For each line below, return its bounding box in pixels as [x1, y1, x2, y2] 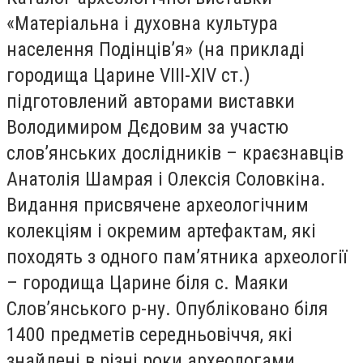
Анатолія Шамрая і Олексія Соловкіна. [6, 167, 326, 190]
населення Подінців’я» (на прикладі [6, 37, 305, 61]
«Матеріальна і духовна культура [6, 11, 278, 35]
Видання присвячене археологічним [6, 193, 309, 216]
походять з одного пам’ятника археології [6, 245, 347, 268]
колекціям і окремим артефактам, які [6, 219, 316, 242]
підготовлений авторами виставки [6, 89, 295, 113]
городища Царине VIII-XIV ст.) [6, 63, 250, 87]
